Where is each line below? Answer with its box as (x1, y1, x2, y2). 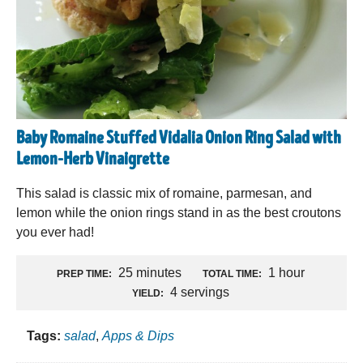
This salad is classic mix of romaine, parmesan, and (16, 186, 312, 200)
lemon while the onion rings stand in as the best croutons (16, 205, 341, 220)
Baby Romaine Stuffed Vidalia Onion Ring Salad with (16, 130, 341, 148)
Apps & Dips (102, 328, 174, 343)
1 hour (267, 265, 305, 280)
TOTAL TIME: (203, 267, 262, 280)
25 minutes (118, 265, 181, 280)
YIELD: (132, 287, 164, 299)
